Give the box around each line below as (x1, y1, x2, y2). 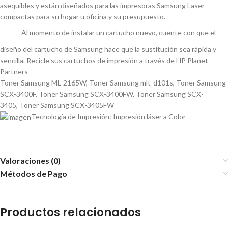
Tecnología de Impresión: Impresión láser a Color (31, 111, 186, 121)
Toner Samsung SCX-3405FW (18, 100, 114, 109)
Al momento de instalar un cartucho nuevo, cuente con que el (21, 27, 216, 37)
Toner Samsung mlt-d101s (88, 78, 173, 87)
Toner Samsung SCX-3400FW (37, 89, 133, 98)
